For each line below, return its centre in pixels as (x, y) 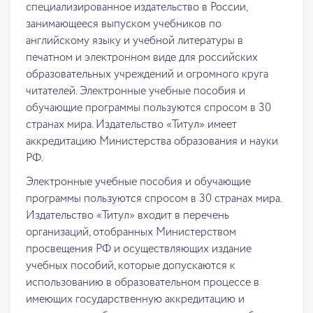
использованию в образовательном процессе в (143, 283)
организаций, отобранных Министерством (131, 232)
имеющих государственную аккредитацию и (135, 299)
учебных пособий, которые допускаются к (131, 266)
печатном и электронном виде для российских (142, 58)
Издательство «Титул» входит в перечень (128, 216)
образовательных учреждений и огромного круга (147, 74)
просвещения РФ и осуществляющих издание (139, 249)
